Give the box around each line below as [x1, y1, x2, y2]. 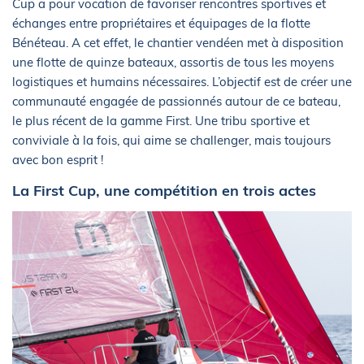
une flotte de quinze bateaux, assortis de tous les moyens [12, 54, 334, 71]
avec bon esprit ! [12, 152, 103, 168]
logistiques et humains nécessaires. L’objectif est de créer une [12, 74, 352, 90]
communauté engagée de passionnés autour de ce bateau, [12, 93, 340, 110]
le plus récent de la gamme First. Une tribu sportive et [12, 113, 310, 129]
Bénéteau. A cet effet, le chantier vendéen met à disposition [12, 35, 344, 51]
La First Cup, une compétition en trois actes [12, 181, 316, 201]
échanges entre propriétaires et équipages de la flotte [12, 15, 310, 32]
